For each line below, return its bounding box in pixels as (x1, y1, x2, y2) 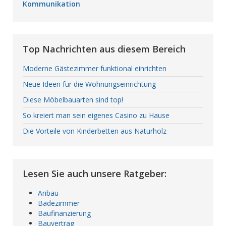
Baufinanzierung (38, 208, 91, 218)
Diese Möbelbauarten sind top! (23, 94, 123, 104)
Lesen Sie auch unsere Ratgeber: (23, 167, 166, 180)
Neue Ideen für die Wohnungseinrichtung (23, 79, 156, 89)
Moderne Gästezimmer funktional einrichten (23, 63, 166, 73)
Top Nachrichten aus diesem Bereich (23, 42, 186, 55)
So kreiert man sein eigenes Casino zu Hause (23, 110, 169, 120)
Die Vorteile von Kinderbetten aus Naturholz (23, 126, 166, 136)
